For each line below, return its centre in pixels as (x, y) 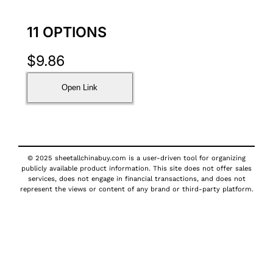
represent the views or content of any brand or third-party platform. (136, 189)
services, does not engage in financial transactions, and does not (136, 179)
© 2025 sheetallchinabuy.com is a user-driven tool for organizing (136, 158)
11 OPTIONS (66, 32)
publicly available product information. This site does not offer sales (136, 168)
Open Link (80, 88)
